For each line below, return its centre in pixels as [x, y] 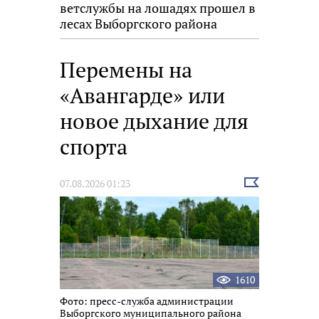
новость [262, 195]
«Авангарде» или [142, 96]
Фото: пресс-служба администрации [147, 301]
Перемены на [126, 70]
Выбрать [263, 183]
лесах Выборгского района [138, 24]
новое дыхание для [154, 121]
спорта [94, 147]
